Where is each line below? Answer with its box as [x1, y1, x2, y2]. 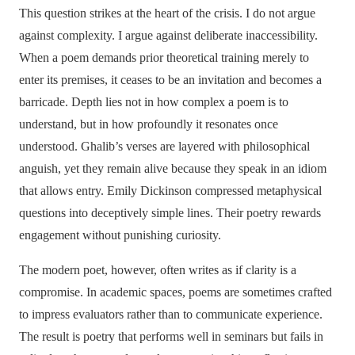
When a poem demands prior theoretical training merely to [19, 51, 309, 65]
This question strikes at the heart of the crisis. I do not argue [19, 6, 315, 21]
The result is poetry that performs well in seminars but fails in [19, 330, 323, 344]
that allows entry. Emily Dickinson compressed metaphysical [19, 184, 322, 198]
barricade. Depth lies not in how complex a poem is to [19, 95, 288, 109]
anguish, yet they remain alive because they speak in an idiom [19, 162, 326, 176]
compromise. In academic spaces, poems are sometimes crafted [19, 285, 332, 300]
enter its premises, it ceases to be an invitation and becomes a [19, 73, 322, 87]
